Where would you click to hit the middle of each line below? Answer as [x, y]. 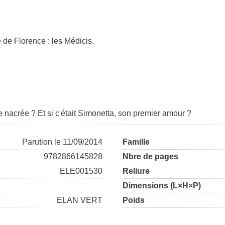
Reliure [136, 171]
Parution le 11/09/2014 [62, 142]
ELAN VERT [80, 200]
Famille [136, 142]
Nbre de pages [150, 157]
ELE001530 [81, 171]
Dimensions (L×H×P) [162, 186]
